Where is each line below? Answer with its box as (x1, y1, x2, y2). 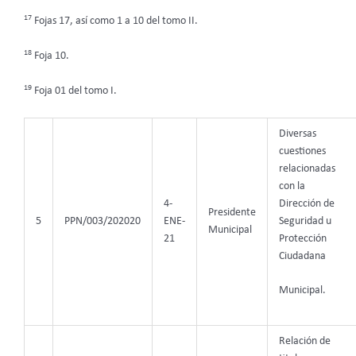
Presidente (207, 207, 256, 218)
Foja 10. (32, 50, 69, 61)
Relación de (278, 335, 331, 346)
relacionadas (278, 163, 335, 174)
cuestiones (278, 145, 326, 157)
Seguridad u (278, 215, 331, 226)
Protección (278, 233, 327, 244)
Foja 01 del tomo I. (32, 85, 117, 96)
